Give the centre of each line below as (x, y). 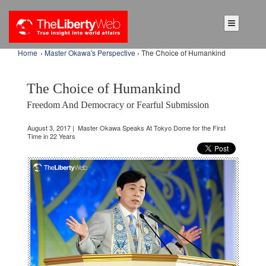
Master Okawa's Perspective (90, 52)
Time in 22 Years (51, 136)
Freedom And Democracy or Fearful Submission (118, 105)
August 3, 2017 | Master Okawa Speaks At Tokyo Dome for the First (126, 128)
